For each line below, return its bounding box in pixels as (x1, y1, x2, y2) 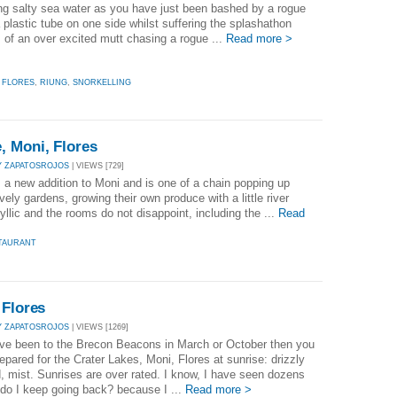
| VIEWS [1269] (69, 322, 128, 331)
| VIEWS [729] (69, 161, 124, 171)
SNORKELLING (73, 78, 131, 87)
